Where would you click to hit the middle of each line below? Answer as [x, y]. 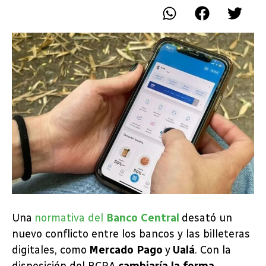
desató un [206, 218]
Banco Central [143, 218]
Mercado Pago [126, 250]
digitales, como [50, 250]
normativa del [70, 218]
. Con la [213, 250]
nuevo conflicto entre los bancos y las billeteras [131, 234]
